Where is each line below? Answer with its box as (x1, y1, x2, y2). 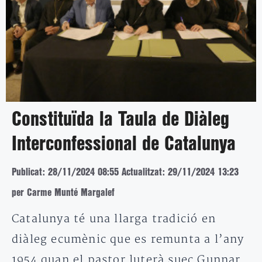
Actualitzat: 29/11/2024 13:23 (122, 168, 239, 177)
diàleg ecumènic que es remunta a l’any (12, 233, 244, 247)
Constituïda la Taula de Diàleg (12, 111, 229, 129)
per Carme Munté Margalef (12, 188, 115, 198)
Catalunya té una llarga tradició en (12, 212, 216, 226)
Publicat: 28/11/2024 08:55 (12, 168, 119, 177)
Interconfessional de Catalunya (12, 136, 236, 154)
